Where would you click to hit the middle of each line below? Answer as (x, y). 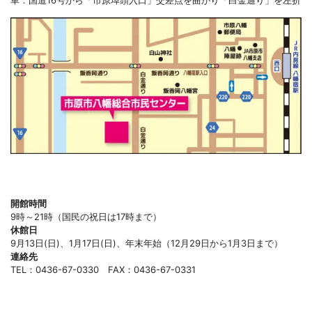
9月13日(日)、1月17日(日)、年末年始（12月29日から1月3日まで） (147, 243)
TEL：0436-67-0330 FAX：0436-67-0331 (103, 269)
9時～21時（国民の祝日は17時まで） (86, 216)
